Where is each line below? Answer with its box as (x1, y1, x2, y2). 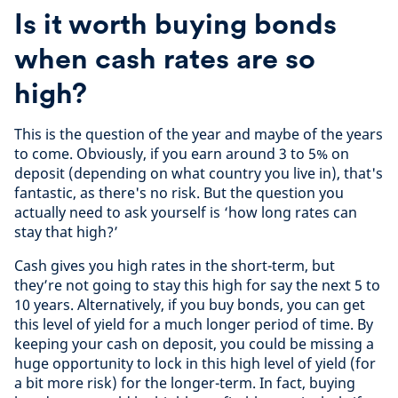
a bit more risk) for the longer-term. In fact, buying (14, 373, 355, 393)
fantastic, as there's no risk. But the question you (14, 183, 344, 203)
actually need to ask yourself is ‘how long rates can (14, 203, 357, 222)
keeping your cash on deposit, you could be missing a (14, 334, 374, 354)
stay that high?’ (14, 222, 118, 242)
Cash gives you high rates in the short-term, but (14, 256, 335, 275)
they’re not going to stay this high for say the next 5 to (14, 275, 380, 295)
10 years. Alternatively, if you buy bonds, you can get (14, 295, 365, 314)
